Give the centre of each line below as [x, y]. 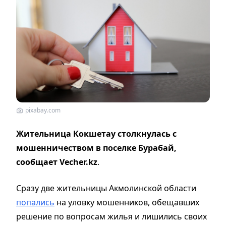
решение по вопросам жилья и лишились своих [111, 216]
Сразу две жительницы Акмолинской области [106, 188]
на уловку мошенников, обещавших [127, 202]
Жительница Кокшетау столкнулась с [96, 133]
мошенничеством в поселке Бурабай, [96, 148]
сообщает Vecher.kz [57, 162]
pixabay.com [43, 110]
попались [35, 202]
